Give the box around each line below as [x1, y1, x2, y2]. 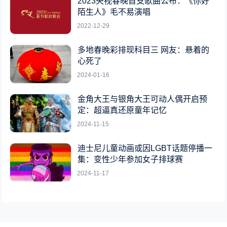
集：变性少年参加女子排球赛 [78, 155, 183, 164]
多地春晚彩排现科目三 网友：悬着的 [78, 46, 210, 55]
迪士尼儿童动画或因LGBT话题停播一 [78, 144, 213, 153]
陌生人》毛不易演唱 [78, 8, 151, 17]
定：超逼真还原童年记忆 [78, 106, 167, 115]
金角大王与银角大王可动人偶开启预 [78, 95, 208, 104]
